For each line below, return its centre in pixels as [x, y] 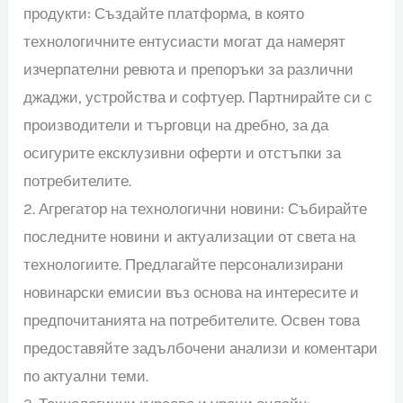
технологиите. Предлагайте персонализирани [184, 264]
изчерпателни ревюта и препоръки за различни [189, 69]
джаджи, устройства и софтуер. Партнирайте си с [198, 97]
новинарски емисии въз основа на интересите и [192, 292]
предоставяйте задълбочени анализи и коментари [201, 348]
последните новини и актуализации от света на [190, 236]
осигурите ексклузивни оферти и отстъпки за [183, 152]
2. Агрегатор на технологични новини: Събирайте [196, 208]
